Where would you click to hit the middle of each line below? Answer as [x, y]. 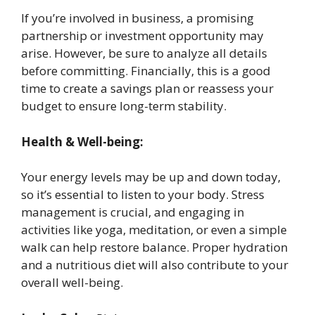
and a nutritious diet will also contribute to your [155, 265]
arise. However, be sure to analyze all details [144, 53]
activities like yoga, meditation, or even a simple [154, 230]
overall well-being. [72, 283]
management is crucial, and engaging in [133, 212]
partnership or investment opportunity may [142, 36]
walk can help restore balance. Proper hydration [154, 247]
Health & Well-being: [82, 141]
